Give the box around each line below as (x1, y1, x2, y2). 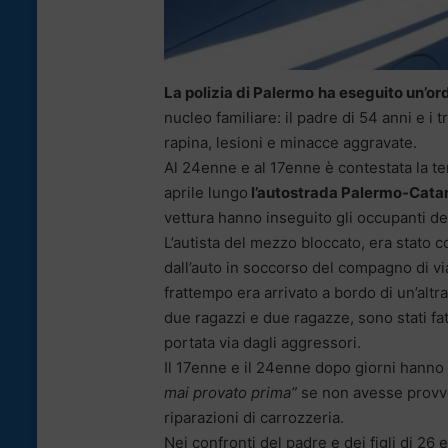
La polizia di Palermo (164, 82, 314, 102)
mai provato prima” (164, 382, 297, 402)
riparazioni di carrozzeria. (164, 407, 344, 427)
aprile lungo (164, 182, 248, 202)
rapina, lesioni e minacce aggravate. (164, 132, 417, 152)
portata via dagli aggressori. (164, 332, 361, 352)
